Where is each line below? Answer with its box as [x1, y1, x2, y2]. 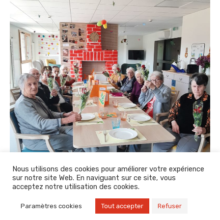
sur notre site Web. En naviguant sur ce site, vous [12, 173, 176, 182]
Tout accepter [101, 202, 143, 210]
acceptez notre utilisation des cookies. [12, 182, 139, 191]
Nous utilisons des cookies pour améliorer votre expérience [12, 165, 204, 173]
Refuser [158, 202, 182, 210]
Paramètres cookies [21, 202, 82, 210]
